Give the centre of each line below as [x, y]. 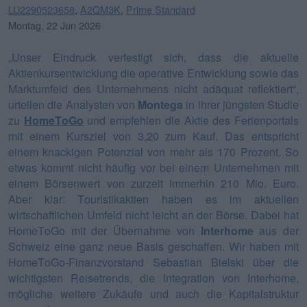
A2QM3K [100, 9]
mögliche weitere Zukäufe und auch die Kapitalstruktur [153, 293]
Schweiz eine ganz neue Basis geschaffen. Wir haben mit [153, 246]
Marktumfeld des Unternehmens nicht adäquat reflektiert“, [153, 88]
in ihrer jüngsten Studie [241, 104]
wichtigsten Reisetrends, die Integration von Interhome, [153, 278]
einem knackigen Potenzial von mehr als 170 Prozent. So [153, 151]
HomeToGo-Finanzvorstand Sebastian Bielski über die [153, 262]
